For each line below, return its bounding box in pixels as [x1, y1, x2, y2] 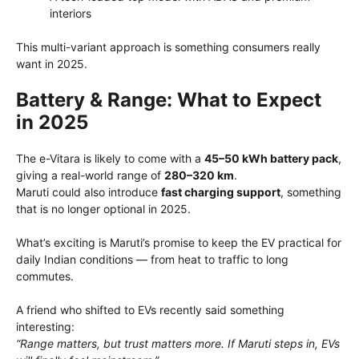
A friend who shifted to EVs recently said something [16, 303, 284, 317]
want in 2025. [16, 57, 87, 71]
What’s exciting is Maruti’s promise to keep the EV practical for [16, 236, 341, 250]
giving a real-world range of [16, 168, 164, 183]
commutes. [16, 269, 74, 284]
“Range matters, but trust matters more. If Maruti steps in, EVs [16, 337, 340, 351]
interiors [50, 6, 91, 21]
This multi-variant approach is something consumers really [16, 40, 321, 54]
